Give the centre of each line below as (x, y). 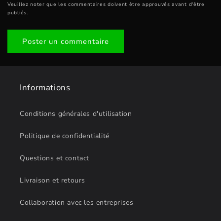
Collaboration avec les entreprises (77, 203)
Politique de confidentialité (65, 136)
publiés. (18, 13)
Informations (45, 88)
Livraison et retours (53, 181)
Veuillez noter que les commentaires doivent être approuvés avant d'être (106, 5)
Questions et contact (55, 158)
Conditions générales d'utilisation (76, 114)
